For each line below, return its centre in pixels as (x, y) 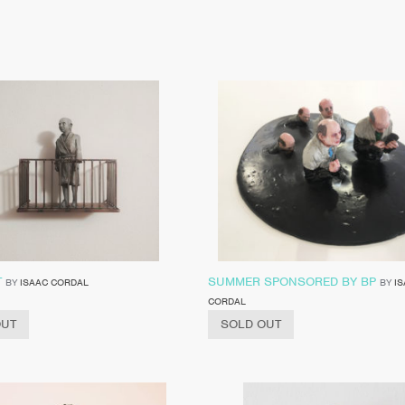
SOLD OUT (250, 324)
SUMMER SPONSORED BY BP (292, 281)
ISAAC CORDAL (54, 282)
